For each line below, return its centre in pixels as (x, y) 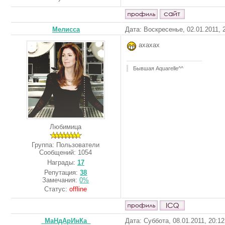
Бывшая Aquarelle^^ (158, 68)
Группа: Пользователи (66, 145)
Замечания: (61, 180)
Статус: (57, 189)
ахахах (148, 45)
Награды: (62, 162)
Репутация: (62, 172)
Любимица (66, 127)
